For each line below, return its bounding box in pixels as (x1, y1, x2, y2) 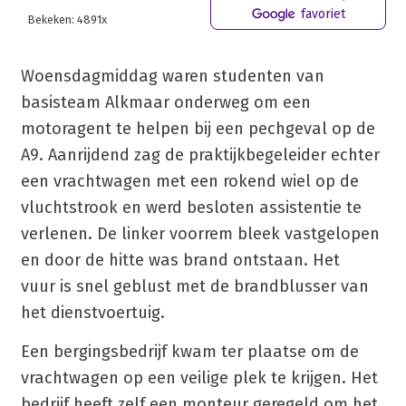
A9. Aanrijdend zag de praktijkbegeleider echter (20, 144, 380, 165)
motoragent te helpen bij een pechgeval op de (20, 118, 375, 139)
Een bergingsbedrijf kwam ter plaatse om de (20, 341, 359, 362)
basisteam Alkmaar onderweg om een (20, 92, 311, 112)
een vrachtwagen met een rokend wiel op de (20, 170, 359, 191)
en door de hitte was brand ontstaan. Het (20, 249, 340, 270)
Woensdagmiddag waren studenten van (20, 65, 324, 86)
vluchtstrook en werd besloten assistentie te (20, 197, 362, 217)
